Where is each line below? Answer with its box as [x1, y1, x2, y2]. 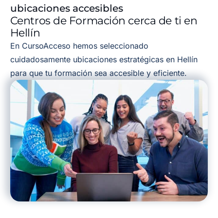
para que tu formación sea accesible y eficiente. [10, 68, 189, 78]
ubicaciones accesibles [10, 2, 123, 14]
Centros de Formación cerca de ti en [10, 14, 198, 27]
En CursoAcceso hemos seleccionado [10, 40, 148, 51]
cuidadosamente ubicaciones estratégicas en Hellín [10, 54, 198, 64]
